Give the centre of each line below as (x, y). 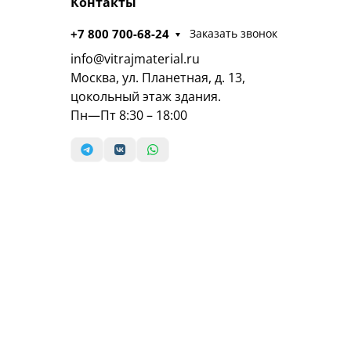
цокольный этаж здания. (145, 96)
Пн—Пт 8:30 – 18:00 (128, 115)
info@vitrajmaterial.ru (135, 58)
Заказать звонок (234, 34)
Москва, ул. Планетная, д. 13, (157, 77)
